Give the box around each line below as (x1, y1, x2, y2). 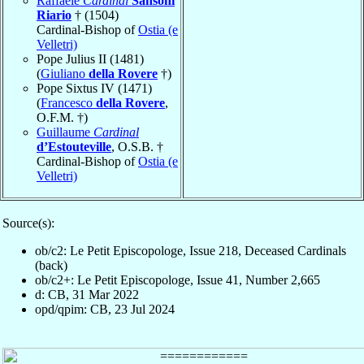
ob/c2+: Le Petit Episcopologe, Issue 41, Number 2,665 (35, 272, 320, 287)
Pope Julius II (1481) (37, 51, 144, 66)
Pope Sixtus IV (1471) (37, 80, 152, 95)
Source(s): (2, 215, 54, 230)
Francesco (41, 95, 96, 110)
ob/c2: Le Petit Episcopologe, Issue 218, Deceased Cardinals (35, 243, 346, 258)
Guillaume (37, 124, 93, 139)
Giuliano (41, 66, 89, 80)
